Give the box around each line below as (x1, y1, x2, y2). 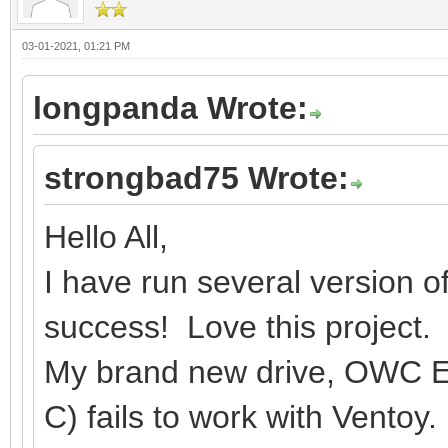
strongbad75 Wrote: (44, 159, 349, 196)
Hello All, (44, 218, 168, 255)
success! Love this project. (44, 308, 431, 345)
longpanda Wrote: (33, 89, 308, 126)
